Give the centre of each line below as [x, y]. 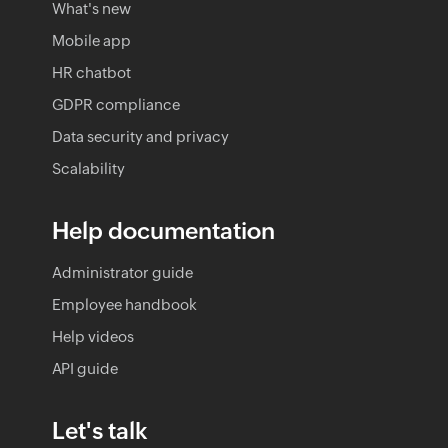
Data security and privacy [140, 136]
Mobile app [91, 40]
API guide [85, 368]
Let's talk [100, 430]
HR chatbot [91, 72]
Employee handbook [124, 304]
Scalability [88, 168]
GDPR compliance [116, 104]
